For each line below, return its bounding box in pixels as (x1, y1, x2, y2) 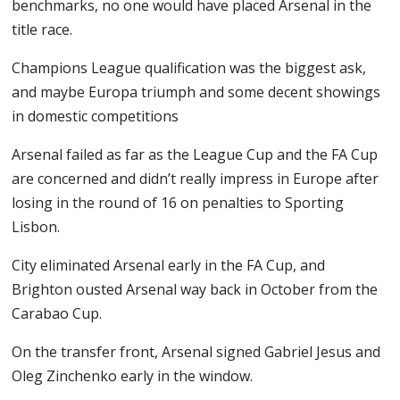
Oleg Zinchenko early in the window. (12, 365, 257, 386)
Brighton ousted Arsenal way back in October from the (12, 279, 379, 299)
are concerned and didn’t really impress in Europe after (12, 168, 379, 188)
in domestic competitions (12, 105, 179, 126)
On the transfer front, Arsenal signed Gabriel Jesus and (12, 341, 381, 362)
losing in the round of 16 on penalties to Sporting (12, 192, 345, 212)
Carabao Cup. (12, 303, 103, 323)
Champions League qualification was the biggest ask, (12, 57, 367, 78)
